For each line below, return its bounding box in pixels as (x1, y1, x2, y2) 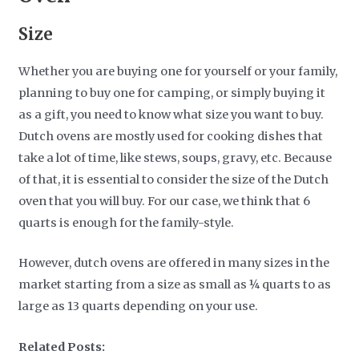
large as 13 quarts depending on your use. (18, 299, 259, 314)
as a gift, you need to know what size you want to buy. (18, 107, 325, 122)
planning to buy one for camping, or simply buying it (18, 85, 326, 100)
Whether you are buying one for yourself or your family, (18, 63, 338, 79)
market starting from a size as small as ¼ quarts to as (18, 277, 332, 292)
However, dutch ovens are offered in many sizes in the (18, 256, 330, 271)
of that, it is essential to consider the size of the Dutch (18, 171, 329, 187)
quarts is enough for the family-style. (18, 215, 235, 230)
